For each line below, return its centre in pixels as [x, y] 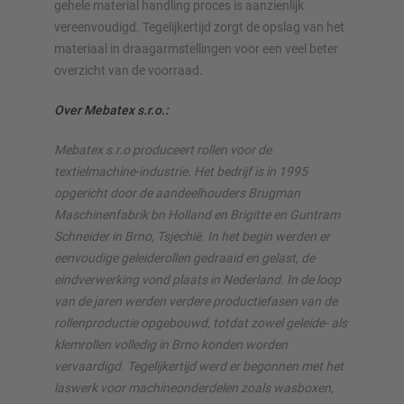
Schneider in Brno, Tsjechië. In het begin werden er [192, 236]
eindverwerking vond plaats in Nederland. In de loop [197, 279]
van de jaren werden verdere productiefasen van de [196, 301]
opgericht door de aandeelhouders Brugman [177, 193]
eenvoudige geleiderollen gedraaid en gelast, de [184, 257]
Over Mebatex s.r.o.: [111, 110]
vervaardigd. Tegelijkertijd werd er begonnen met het [199, 366]
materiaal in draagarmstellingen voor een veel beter [196, 48]
